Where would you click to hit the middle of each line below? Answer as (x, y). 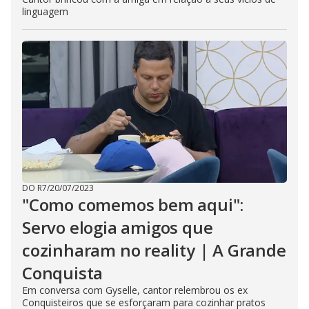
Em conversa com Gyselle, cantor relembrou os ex (135, 290)
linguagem (45, 11)
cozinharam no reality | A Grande (154, 250)
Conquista (63, 273)
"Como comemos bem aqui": (133, 205)
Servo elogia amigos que (118, 227)
